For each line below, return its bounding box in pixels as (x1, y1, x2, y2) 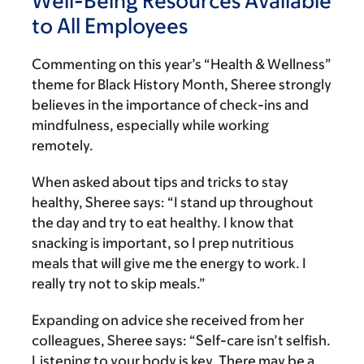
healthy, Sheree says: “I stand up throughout (32, 194, 314, 211)
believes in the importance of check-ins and (32, 97, 309, 114)
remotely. (32, 137, 98, 154)
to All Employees (32, 13, 188, 38)
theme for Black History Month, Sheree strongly (32, 76, 331, 93)
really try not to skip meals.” (32, 275, 206, 292)
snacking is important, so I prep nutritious (32, 235, 294, 252)
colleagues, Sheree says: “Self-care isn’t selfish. (32, 332, 331, 349)
